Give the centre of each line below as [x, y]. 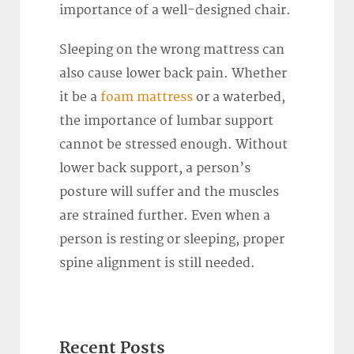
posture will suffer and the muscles [169, 192]
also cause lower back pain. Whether [173, 74]
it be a [80, 98]
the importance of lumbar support [166, 121]
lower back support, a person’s [155, 169]
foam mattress [147, 98]
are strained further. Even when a [165, 216]
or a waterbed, [239, 98]
